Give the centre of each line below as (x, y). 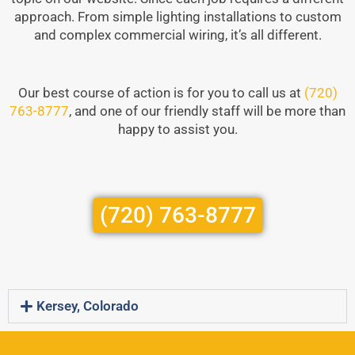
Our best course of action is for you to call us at (161, 93)
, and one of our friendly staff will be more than (207, 111)
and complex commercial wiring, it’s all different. (177, 35)
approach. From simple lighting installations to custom (177, 17)
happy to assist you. (177, 130)
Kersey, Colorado (88, 306)
